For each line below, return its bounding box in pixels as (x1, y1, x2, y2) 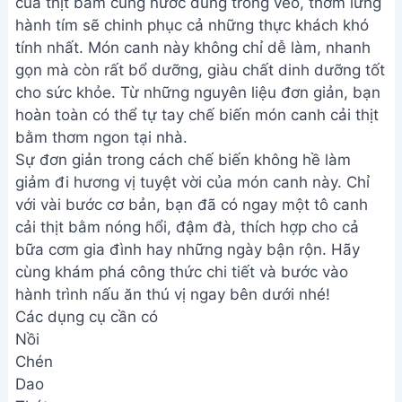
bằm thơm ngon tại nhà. (15, 128, 188, 146)
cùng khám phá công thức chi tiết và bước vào (15, 263, 348, 281)
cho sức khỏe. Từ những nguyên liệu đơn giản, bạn (15, 83, 380, 101)
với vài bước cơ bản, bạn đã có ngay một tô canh (15, 196, 368, 214)
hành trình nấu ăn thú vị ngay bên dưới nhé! (15, 285, 330, 303)
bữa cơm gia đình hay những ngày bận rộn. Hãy (15, 240, 360, 258)
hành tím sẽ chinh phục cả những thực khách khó (15, 16, 369, 34)
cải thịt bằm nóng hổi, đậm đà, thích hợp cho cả (15, 218, 359, 236)
